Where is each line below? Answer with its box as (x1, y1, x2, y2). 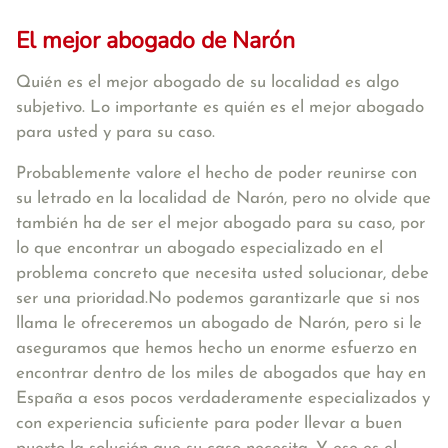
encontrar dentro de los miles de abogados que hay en (16, 365, 426, 382)
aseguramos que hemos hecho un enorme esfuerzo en (16, 340, 417, 357)
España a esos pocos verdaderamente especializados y (16, 390, 430, 407)
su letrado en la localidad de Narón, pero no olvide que (16, 190, 431, 207)
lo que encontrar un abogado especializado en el (16, 240, 383, 257)
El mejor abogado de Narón (16, 25, 295, 56)
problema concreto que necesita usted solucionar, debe (16, 265, 429, 282)
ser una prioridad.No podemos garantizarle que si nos (16, 290, 420, 307)
